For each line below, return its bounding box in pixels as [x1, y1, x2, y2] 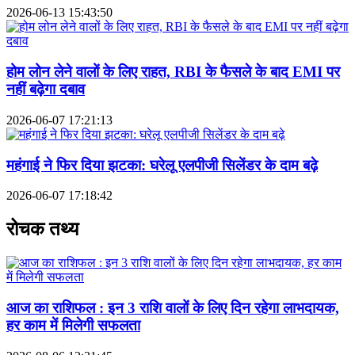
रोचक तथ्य [6, 219, 78, 240]
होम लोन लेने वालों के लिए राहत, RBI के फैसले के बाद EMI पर [6, 63, 340, 81]
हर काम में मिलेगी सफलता [6, 316, 140, 334]
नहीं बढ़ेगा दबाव [6, 81, 85, 98]
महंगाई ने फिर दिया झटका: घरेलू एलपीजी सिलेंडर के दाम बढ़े [6, 156, 318, 174]
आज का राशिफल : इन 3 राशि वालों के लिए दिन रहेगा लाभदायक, [6, 299, 339, 316]
